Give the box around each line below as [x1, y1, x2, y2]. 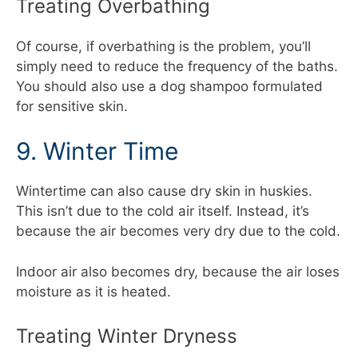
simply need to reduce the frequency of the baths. [16, 58, 338, 74]
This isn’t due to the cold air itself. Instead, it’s [16, 203, 309, 220]
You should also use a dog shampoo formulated [16, 78, 323, 94]
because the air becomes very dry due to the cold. [16, 223, 340, 240]
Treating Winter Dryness [16, 324, 237, 348]
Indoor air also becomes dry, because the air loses [16, 263, 340, 280]
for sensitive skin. [16, 97, 128, 114]
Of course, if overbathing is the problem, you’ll [16, 38, 311, 54]
